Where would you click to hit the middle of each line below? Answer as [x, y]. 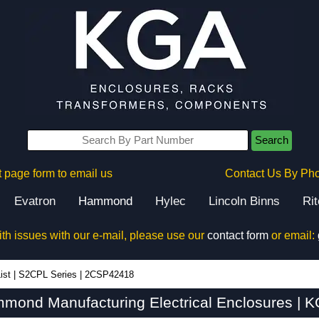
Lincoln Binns [244, 201]
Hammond [105, 201]
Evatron [35, 201]
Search [272, 140]
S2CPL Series [48, 274]
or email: [293, 235]
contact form [237, 235]
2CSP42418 [109, 274]
